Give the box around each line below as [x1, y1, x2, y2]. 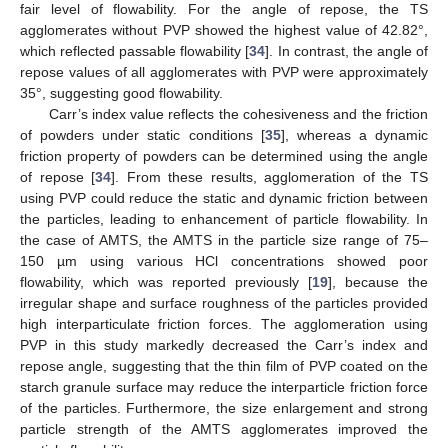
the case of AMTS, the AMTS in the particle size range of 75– [20, 231, 428, 248]
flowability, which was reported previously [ [20, 273, 312, 290]
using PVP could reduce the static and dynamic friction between [20, 189, 428, 206]
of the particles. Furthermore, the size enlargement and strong [20, 399, 428, 416]
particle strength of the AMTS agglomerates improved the [20, 420, 428, 437]
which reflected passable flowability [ [20, 42, 250, 59]
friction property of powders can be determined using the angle [20, 147, 428, 164]
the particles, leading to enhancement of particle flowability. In [20, 210, 428, 227]
